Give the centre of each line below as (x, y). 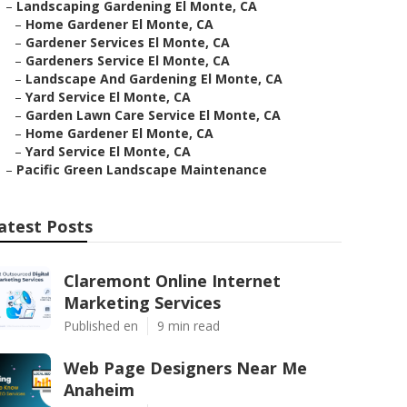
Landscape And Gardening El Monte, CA (154, 79)
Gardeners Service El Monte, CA (128, 60)
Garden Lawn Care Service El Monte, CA (153, 115)
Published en (101, 326)
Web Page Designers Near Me (185, 368)
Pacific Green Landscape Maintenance (142, 169)
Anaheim (99, 390)
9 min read (189, 326)
